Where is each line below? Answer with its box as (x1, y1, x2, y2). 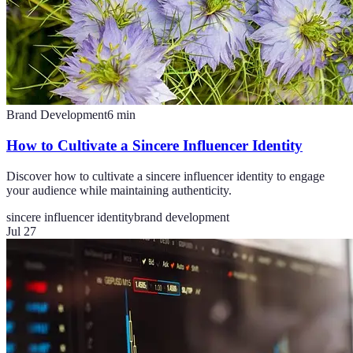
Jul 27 (6, 224, 36, 238)
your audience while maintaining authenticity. (6, 183, 232, 197)
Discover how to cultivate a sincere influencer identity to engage (6, 169, 325, 183)
